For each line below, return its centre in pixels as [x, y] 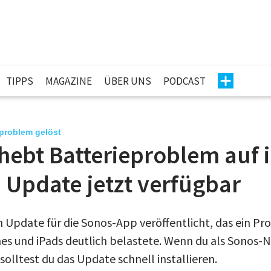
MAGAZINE [69, 81]
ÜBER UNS [128, 81]
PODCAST [184, 81]
